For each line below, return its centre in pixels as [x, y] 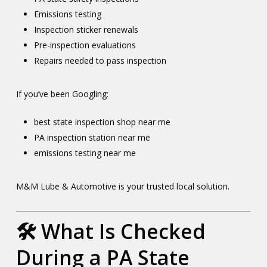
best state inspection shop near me [102, 122]
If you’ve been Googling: [62, 94]
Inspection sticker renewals [86, 30]
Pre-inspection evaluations [85, 45]
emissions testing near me [85, 153]
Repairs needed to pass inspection [100, 60]
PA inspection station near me [92, 137]
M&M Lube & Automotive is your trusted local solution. [122, 186]
